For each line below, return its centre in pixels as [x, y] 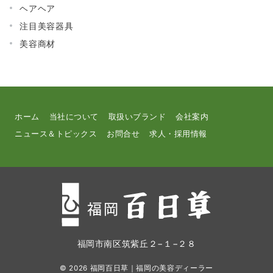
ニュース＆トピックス [56, 134]
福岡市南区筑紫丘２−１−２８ [136, 243]
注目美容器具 [47, 26]
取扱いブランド [137, 117]
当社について [74, 117]
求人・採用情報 [178, 134]
